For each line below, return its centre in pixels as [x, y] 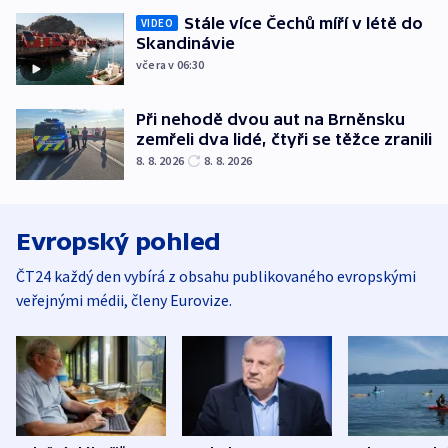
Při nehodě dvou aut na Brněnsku [270, 118]
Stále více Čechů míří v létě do [303, 23]
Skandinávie [185, 43]
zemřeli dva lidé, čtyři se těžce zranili [284, 138]
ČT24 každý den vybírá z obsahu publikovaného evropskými [216, 276]
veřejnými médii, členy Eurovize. [124, 300]
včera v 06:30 [170, 65]
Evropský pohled [118, 242]
